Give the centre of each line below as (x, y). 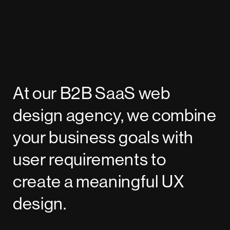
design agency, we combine (115, 115)
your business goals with (103, 137)
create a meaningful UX (99, 181)
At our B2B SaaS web (92, 93)
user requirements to (90, 159)
